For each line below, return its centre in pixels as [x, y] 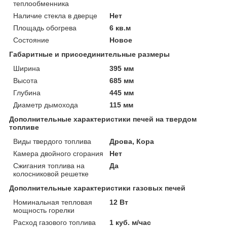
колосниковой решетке [51, 174]
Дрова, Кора [132, 141]
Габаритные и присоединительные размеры [89, 54]
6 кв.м [120, 28]
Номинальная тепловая [53, 202]
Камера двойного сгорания [58, 153]
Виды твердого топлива [52, 141]
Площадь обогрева [45, 28]
